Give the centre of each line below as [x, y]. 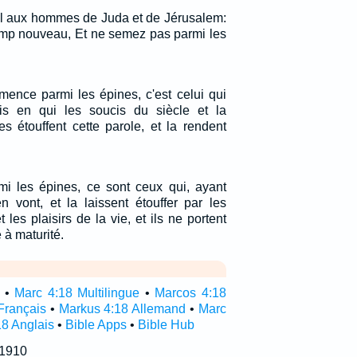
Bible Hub [166, 325]
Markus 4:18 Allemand [122, 309]
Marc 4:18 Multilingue [77, 293]
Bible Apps [96, 325]
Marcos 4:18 [190, 293]
